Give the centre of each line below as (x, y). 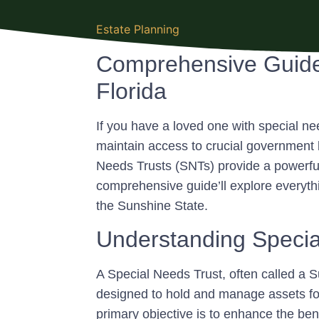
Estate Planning (138, 29)
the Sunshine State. (152, 206)
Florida (131, 91)
